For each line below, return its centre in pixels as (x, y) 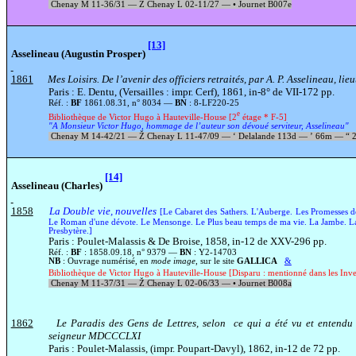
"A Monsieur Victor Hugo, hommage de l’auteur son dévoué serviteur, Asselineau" (198, 126)
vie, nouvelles (126, 211)
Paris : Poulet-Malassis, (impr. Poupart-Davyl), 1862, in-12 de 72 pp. (194, 348)
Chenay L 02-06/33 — (188, 283)
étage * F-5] (263, 118)
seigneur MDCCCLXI (94, 335)
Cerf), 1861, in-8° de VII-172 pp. (265, 91)
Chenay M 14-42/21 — (93, 137)
